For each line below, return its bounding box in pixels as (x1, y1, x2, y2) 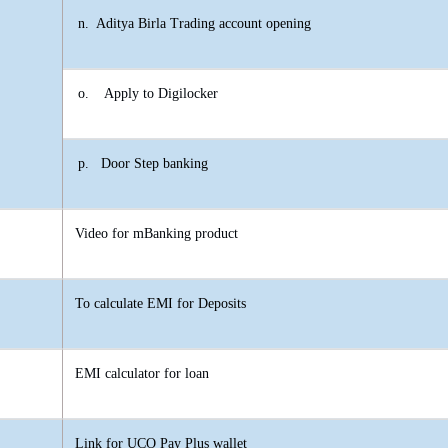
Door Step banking (101, 156, 208, 172)
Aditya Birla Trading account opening (96, 16, 311, 32)
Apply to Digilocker (104, 86, 218, 102)
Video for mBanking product (75, 226, 238, 242)
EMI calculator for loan (75, 366, 209, 382)
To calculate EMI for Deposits (75, 296, 246, 312)
